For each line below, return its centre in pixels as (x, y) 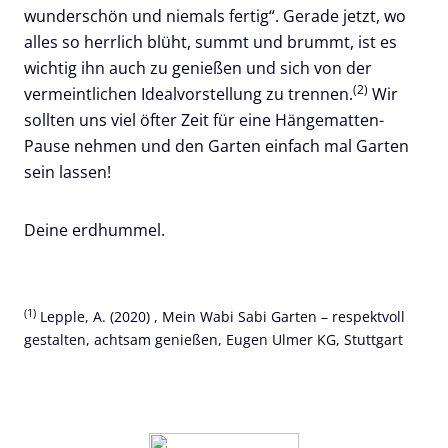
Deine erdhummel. (94, 230)
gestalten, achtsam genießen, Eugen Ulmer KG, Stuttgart (213, 340)
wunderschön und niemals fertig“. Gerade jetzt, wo (215, 16)
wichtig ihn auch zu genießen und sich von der (198, 68)
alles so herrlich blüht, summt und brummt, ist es (210, 42)
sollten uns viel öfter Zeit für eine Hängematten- (204, 120)
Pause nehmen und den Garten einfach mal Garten (216, 146)
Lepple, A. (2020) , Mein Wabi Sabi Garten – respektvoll (220, 317)
